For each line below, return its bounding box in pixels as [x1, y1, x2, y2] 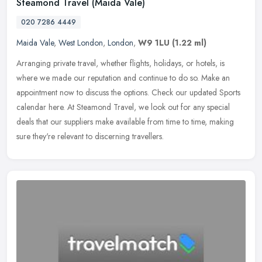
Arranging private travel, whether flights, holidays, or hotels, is [16, 57, 225, 70]
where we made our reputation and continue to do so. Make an [16, 72, 230, 84]
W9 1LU [138, 37, 170, 49]
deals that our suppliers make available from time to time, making [16, 116, 234, 128]
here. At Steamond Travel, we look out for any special [49, 101, 230, 113]
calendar [16, 101, 46, 113]
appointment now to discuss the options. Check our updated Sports [16, 87, 240, 99]
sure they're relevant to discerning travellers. [16, 130, 164, 143]
